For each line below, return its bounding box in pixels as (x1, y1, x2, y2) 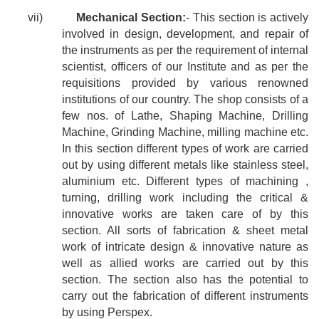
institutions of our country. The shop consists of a (62, 93, 308, 106)
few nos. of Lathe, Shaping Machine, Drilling (62, 110, 308, 122)
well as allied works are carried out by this (62, 257, 308, 270)
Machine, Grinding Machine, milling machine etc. (62, 126, 308, 139)
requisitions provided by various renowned (62, 77, 308, 90)
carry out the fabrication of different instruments (62, 290, 308, 303)
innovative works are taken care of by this (62, 208, 308, 221)
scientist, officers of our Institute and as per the (62, 61, 308, 73)
